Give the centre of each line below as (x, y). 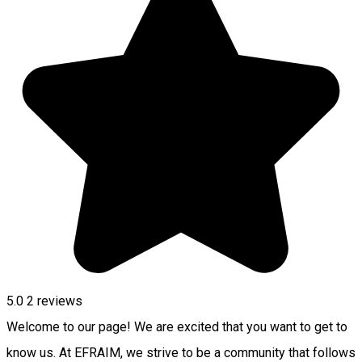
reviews (58, 301)
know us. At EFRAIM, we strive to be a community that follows (181, 352)
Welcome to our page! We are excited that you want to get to (177, 326)
